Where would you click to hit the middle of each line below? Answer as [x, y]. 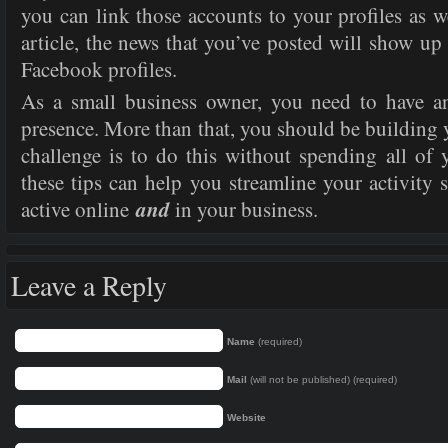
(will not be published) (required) [322, 379]
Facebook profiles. [99, 69]
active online [78, 209]
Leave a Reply [89, 285]
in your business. [244, 209]
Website [246, 417]
